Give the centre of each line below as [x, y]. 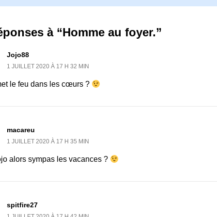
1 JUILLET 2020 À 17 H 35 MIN [48, 142]
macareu [21, 130]
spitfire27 [22, 205]
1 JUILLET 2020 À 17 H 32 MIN [48, 66]
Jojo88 [18, 54]
